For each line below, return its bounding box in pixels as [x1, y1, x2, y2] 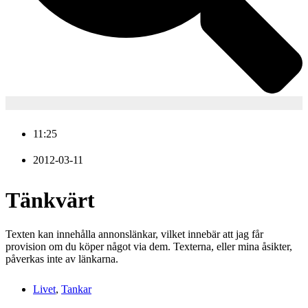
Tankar [61, 283, 91, 295]
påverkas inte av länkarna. [5, 252, 118, 265]
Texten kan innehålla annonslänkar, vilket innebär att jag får [5, 228, 263, 240]
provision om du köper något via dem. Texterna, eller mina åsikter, [5, 240, 292, 252]
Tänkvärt [5, 188, 95, 213]
